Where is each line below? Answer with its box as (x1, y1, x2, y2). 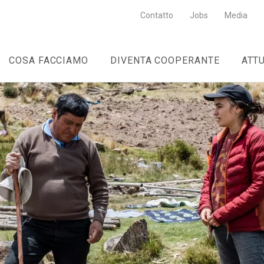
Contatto (140, 11, 173, 20)
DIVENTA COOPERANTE (110, 55, 220, 66)
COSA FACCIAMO (8, 55, 89, 66)
